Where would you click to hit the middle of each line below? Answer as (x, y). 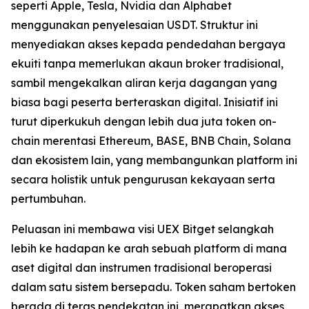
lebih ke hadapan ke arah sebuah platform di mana (149, 248)
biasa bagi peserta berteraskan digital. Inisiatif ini (144, 102)
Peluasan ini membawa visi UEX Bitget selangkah (142, 229)
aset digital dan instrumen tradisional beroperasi (141, 267)
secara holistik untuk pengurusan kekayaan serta (143, 179)
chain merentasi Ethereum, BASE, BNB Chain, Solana (151, 140)
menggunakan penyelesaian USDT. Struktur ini (134, 24)
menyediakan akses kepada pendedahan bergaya (148, 44)
